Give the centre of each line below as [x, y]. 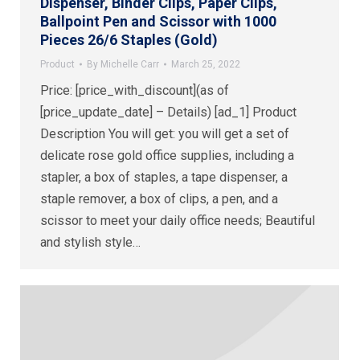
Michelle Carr [130, 64]
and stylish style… [90, 242]
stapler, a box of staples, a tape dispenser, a [164, 177]
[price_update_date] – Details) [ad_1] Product [168, 112]
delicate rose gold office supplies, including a [167, 155]
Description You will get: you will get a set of [165, 133]
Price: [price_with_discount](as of [135, 90]
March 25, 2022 [206, 64]
